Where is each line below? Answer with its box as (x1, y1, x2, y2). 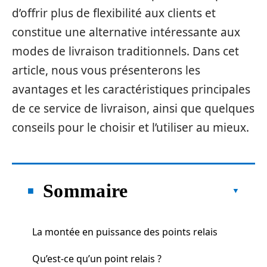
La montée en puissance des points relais (32, 225, 218, 238)
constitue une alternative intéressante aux (12, 24, 240, 40)
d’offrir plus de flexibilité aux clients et (12, 5, 216, 21)
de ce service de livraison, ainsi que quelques (12, 101, 254, 116)
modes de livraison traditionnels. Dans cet (12, 44, 239, 59)
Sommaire (43, 179, 128, 201)
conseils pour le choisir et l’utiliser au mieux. (12, 120, 249, 135)
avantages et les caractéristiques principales (12, 82, 250, 97)
